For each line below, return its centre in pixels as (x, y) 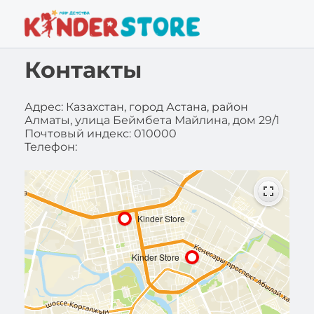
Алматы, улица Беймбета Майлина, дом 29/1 (152, 120)
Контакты (83, 70)
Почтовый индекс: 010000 (101, 134)
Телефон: (51, 147)
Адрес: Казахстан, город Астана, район (136, 107)
